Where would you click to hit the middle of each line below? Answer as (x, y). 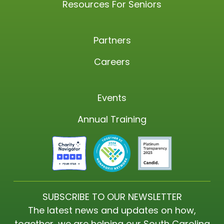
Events (112, 98)
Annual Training (112, 119)
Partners (112, 40)
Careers (112, 62)
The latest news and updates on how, (112, 210)
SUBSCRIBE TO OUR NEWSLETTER (112, 196)
